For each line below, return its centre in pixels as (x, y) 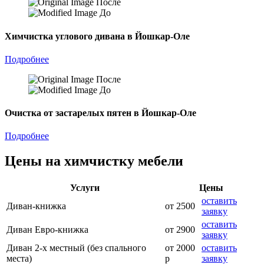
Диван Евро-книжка (47, 230)
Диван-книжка (36, 206)
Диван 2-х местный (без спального (76, 248)
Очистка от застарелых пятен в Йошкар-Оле (100, 113)
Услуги (85, 188)
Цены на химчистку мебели (94, 161)
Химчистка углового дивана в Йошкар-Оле (97, 36)
